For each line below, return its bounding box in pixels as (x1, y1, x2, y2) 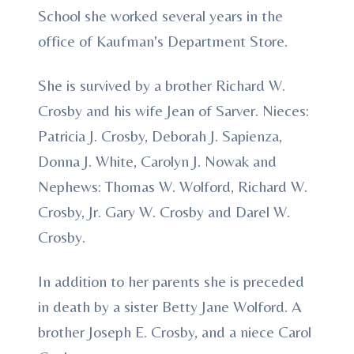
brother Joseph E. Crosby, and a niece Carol (38, 322, 311, 341)
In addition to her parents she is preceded (38, 272, 304, 290)
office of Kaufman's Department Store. (38, 32, 288, 50)
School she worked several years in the (38, 6, 283, 24)
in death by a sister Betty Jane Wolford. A (38, 297, 302, 315)
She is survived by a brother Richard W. (38, 76, 285, 94)
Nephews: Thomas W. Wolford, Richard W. (38, 177, 307, 195)
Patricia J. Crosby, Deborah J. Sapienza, (38, 126, 282, 145)
